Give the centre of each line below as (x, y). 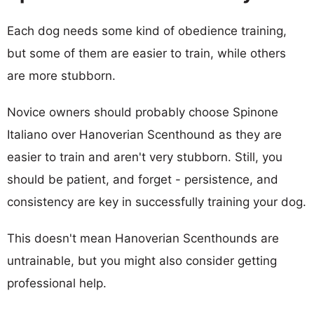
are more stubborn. (61, 75)
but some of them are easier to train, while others (146, 53)
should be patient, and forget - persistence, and (143, 179)
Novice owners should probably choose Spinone (143, 112)
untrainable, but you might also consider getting (142, 260)
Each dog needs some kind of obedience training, (147, 30)
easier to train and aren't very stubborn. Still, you (145, 157)
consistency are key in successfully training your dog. (157, 202)
